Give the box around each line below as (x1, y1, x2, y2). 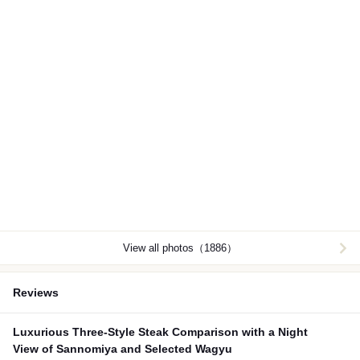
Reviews (13, 286, 59, 300)
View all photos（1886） (123, 242, 237, 255)
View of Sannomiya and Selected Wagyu (13, 342, 232, 356)
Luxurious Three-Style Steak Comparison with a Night (13, 325, 308, 339)
